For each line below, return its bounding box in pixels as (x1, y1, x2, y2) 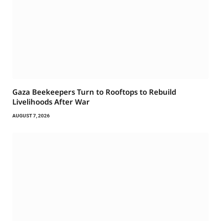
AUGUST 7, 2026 (12, 113, 50, 119)
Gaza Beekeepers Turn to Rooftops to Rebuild (12, 87, 176, 97)
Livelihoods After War (12, 97, 90, 107)
